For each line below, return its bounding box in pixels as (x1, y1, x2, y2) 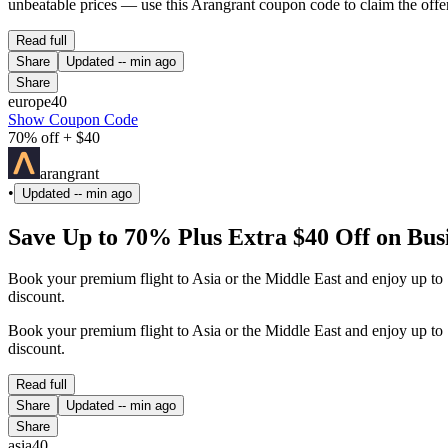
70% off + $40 (8, 128, 100, 146)
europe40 (8, 92, 67, 110)
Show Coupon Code (8, 110, 138, 128)
